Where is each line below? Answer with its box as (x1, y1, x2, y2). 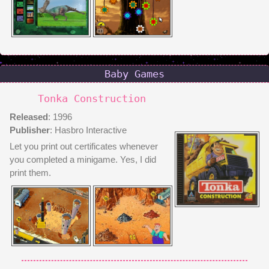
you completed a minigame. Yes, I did (10, 154, 156, 165)
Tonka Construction (38, 92, 147, 105)
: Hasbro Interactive (50, 125, 127, 135)
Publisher (10, 125, 50, 135)
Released (10, 112, 48, 122)
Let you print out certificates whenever (10, 141, 158, 151)
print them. (10, 167, 51, 178)
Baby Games (104, 68, 165, 80)
